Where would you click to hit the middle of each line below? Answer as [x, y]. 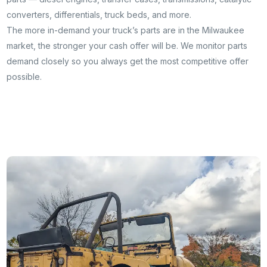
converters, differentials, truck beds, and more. [99, 15]
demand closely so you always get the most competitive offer [128, 61]
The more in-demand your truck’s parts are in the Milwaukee [126, 30]
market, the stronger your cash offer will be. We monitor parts [127, 46]
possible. [24, 77]
